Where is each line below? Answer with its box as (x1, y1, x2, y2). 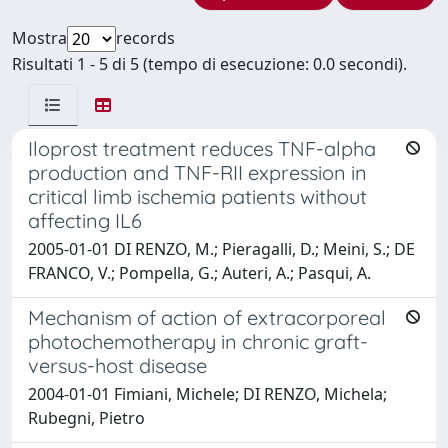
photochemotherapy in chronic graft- (28, 328, 368, 354)
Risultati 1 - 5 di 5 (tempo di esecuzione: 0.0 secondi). (12, 52, 407, 75)
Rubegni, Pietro (28, 406, 145, 429)
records (116, 26, 175, 49)
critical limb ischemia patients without (28, 183, 367, 209)
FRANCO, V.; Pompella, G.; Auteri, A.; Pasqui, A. (28, 261, 371, 284)
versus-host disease (28, 352, 207, 378)
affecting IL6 (28, 207, 142, 233)
